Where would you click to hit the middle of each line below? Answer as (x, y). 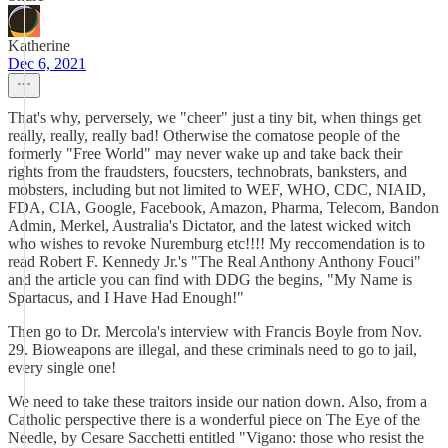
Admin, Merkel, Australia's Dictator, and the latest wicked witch (209, 225)
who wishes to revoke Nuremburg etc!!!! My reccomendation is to (216, 243)
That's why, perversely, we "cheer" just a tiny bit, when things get (214, 117)
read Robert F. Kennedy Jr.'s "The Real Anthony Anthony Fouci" (214, 261)
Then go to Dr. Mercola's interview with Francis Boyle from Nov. (215, 331)
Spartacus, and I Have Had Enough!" (126, 297)
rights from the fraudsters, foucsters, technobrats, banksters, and (207, 171)
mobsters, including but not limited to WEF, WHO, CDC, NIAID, (217, 189)
